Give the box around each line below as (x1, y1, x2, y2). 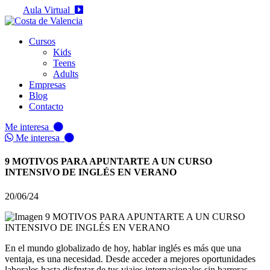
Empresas (29, 80, 66, 90)
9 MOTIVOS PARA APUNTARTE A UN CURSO (5, 156, 212, 167)
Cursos (29, 36, 55, 46)
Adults (53, 69, 78, 79)
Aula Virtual (23, 5, 75, 15)
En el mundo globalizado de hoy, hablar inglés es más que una (5, 242, 241, 253)
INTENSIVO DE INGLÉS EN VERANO (5, 167, 177, 178)
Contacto (29, 101, 63, 111)
